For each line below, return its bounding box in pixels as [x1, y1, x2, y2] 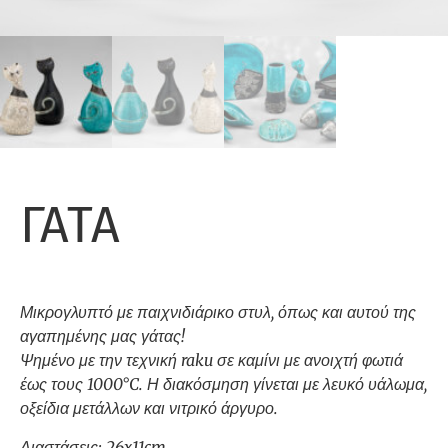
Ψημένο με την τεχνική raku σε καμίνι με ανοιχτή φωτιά [20, 350, 403, 371]
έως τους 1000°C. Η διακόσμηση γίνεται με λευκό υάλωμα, [20, 374, 427, 395]
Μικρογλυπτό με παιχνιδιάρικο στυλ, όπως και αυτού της [20, 302, 416, 323]
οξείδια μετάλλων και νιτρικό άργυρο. [20, 398, 278, 419]
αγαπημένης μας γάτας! [20, 326, 185, 347]
